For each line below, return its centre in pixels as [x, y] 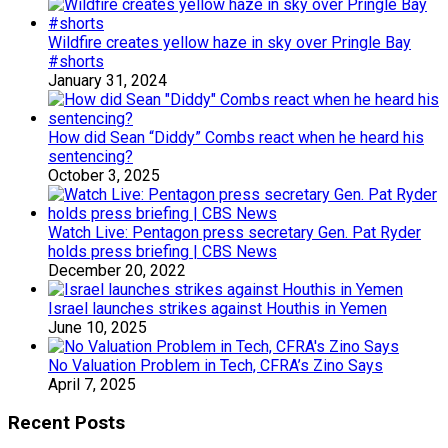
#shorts [76, 61]
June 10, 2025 [97, 327]
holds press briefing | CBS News [162, 251]
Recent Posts [66, 423]
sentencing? [90, 156]
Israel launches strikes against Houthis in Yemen [217, 308]
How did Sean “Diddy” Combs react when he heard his [236, 137]
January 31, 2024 [107, 80]
